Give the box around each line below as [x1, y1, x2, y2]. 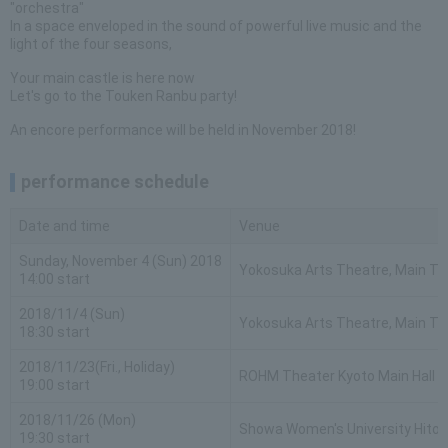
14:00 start [19, 271, 90, 287]
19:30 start [19, 430, 90, 446]
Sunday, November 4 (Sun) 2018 [19, 253, 222, 269]
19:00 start [19, 377, 90, 393]
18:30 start [19, 324, 90, 340]
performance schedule [21, 172, 209, 192]
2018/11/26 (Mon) [19, 412, 136, 428]
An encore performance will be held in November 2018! [10, 122, 356, 138]
